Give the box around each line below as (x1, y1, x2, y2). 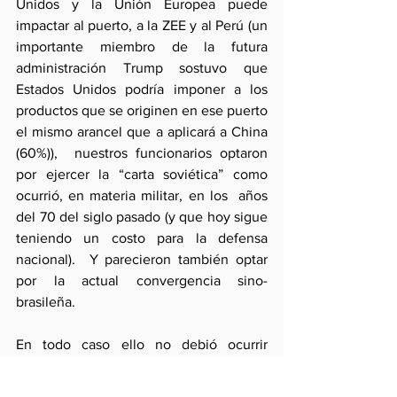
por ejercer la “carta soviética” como (16, 167, 268, 182)
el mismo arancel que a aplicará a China (16, 124, 268, 139)
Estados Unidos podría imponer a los (16, 82, 268, 97)
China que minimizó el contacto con (16, 379, 268, 394)
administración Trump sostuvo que (16, 60, 268, 75)
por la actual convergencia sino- (16, 273, 268, 288)
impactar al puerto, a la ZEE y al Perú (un (16, 18, 268, 33)
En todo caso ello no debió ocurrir (16, 337, 268, 352)
